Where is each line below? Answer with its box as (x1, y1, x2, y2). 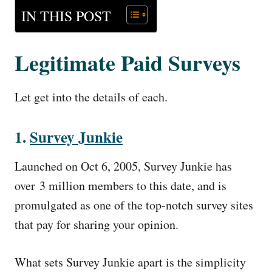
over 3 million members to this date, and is (15, 177, 226, 194)
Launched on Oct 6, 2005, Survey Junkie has (15, 158, 232, 174)
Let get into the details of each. (15, 89, 168, 105)
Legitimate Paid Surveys (15, 47, 240, 78)
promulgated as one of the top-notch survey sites (15, 197, 253, 213)
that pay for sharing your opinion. (15, 216, 178, 233)
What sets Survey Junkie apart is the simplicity (15, 254, 246, 270)
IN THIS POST (21, 5, 111, 25)
